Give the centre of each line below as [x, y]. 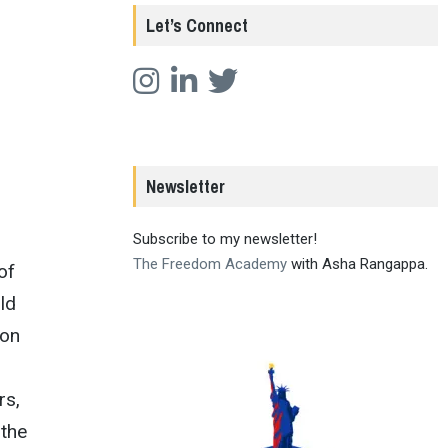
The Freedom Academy [210, 263]
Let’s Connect [197, 25]
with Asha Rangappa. [358, 263]
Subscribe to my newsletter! [225, 238]
